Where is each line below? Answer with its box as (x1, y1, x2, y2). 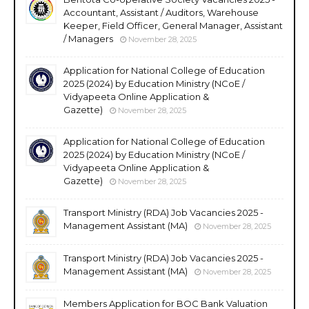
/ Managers (63, 32, 113, 44)
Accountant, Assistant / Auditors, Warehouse (63, 6, 259, 18)
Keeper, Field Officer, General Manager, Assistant (63, 19, 283, 31)
